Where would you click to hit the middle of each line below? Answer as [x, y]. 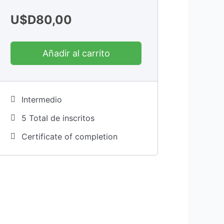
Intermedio [42, 100]
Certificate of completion [69, 137]
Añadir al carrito [76, 53]
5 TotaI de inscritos [58, 118]
